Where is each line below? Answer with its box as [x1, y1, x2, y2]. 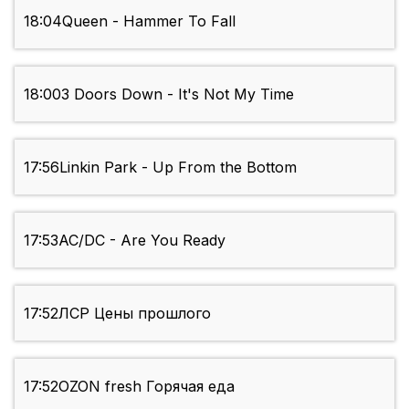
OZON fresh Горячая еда [58, 377, 235, 396]
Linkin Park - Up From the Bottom [59, 158, 297, 177]
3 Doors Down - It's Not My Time [61, 85, 294, 104]
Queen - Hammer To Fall [62, 12, 236, 31]
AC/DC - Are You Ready [58, 231, 225, 250]
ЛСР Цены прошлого [58, 304, 211, 323]
